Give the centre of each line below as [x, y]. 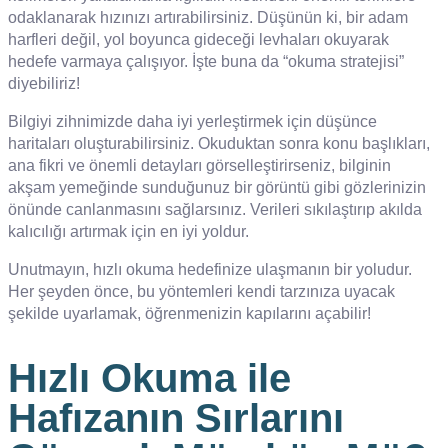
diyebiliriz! [44, 83]
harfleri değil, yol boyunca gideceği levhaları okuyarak [198, 39]
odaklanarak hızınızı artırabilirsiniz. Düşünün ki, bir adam [208, 17]
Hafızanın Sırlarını [176, 417]
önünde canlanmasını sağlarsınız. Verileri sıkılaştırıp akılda [215, 209]
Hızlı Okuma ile [149, 377]
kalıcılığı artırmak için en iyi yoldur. [128, 231]
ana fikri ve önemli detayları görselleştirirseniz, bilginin [199, 165]
